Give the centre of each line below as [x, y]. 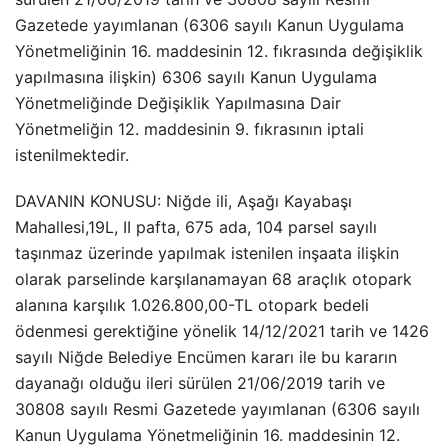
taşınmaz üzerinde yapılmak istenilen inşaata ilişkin [207, 253]
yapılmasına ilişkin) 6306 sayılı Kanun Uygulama [196, 77]
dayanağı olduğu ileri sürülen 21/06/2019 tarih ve [200, 383]
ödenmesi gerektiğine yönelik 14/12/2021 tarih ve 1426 [222, 331]
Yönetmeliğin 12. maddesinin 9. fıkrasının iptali [189, 129]
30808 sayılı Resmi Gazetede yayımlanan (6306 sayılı [217, 409]
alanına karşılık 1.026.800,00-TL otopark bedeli [192, 305]
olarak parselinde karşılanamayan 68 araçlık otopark [213, 279]
